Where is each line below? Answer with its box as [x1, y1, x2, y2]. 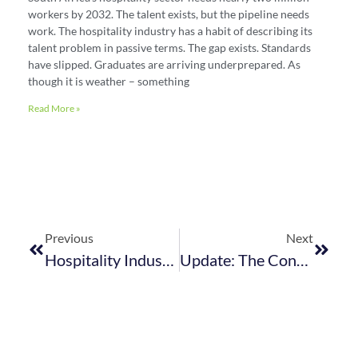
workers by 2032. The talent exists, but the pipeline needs [28, 6, 309, 21]
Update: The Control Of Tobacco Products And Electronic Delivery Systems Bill [296, 249, 308, 269]
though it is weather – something [28, 74, 189, 88]
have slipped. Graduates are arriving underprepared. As [28, 57, 300, 71]
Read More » [28, 101, 81, 114]
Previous [45, 229, 93, 245]
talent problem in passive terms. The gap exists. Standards [28, 40, 311, 54]
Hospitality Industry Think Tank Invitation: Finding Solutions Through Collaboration [162, 249, 174, 269]
